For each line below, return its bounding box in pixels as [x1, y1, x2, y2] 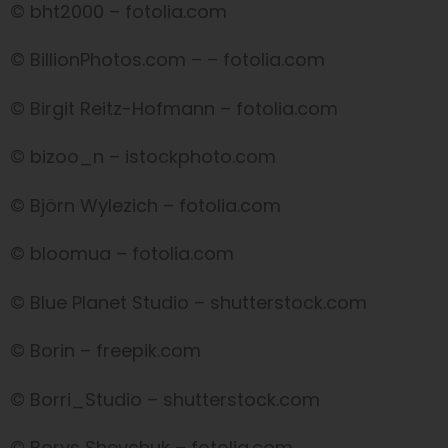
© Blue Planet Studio [10, 289, 194, 315]
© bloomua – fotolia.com [10, 241, 234, 267]
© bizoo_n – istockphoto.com [10, 144, 276, 170]
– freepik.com [80, 338, 201, 364]
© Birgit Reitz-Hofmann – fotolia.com [10, 95, 338, 121]
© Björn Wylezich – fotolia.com [10, 192, 281, 218]
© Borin [10, 338, 80, 364]
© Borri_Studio [10, 386, 147, 412]
